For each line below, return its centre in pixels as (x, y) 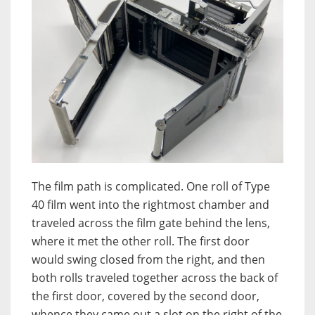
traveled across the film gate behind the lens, (151, 223)
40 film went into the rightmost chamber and (150, 205)
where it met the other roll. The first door (141, 242)
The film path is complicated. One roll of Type (151, 187)
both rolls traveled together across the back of (155, 278)
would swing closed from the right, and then (148, 260)
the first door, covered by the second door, (146, 296)
